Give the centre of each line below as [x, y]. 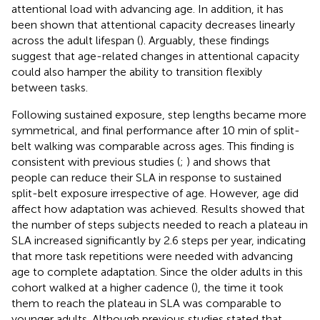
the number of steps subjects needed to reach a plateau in [160, 225]
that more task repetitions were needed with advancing [152, 256]
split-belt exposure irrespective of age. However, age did [155, 194]
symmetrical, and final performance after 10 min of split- [156, 131]
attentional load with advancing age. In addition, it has [147, 9]
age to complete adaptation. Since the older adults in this [157, 272]
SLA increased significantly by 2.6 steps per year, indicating [159, 241]
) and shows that [229, 162]
